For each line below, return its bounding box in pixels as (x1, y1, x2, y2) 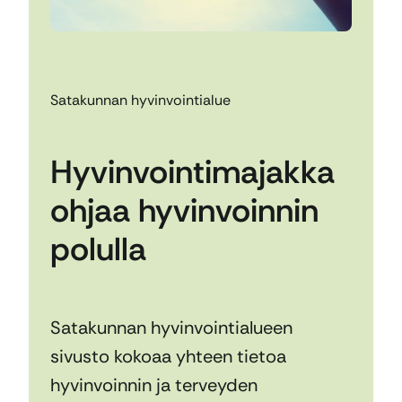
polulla (50, 228, 146, 271)
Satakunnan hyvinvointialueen (50, 316, 293, 340)
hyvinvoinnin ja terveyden (50, 373, 258, 398)
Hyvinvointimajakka (50, 151, 335, 194)
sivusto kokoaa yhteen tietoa (50, 345, 286, 369)
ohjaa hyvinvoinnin (50, 189, 319, 232)
